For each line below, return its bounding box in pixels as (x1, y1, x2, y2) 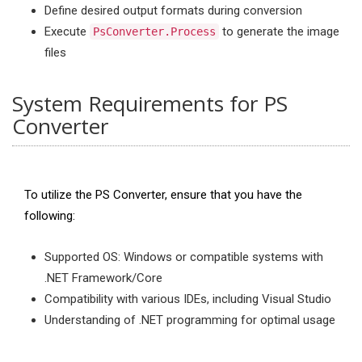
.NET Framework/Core (44, 271, 162, 285)
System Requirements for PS (12, 89, 288, 118)
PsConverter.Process (93, 25, 216, 38)
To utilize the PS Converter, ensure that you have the (24, 187, 302, 202)
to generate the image (219, 24, 339, 39)
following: (24, 208, 75, 223)
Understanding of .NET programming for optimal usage (44, 313, 335, 327)
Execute (44, 24, 90, 39)
